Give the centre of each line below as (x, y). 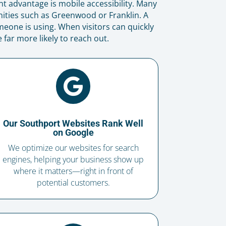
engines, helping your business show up (73, 160)
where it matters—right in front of (73, 171)
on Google (73, 133)
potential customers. (73, 183)
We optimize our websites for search (73, 148)
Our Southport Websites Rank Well (73, 124)
